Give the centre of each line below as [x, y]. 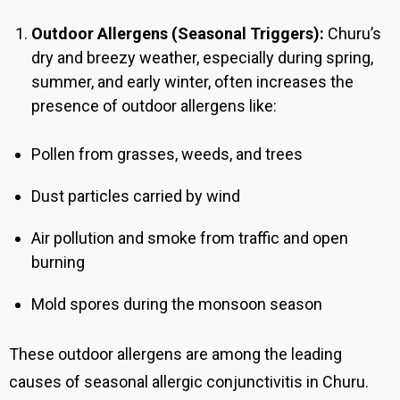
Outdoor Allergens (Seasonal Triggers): [179, 34]
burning [58, 262]
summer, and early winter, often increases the [192, 82]
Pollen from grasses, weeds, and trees [167, 154]
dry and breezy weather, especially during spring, [202, 58]
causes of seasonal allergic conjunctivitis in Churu [187, 382]
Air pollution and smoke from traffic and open [190, 238]
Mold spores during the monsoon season [177, 304]
